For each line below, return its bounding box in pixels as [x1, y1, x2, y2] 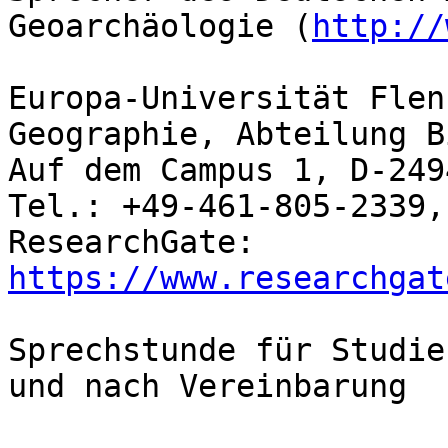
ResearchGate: [255, 224, 274, 261]
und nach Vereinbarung [8, 368, 407, 405]
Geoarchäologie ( [8, 8, 312, 45]
